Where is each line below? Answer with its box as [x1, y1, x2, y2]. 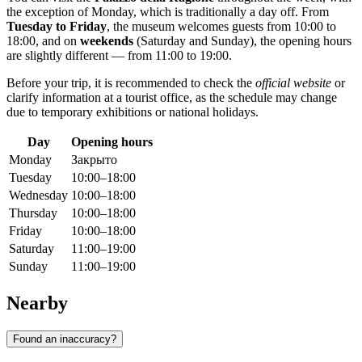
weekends [80, 34, 133, 48]
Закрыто [71, 153, 117, 167]
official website [255, 76, 331, 90]
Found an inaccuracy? [13, 332, 116, 345]
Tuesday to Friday [6, 19, 107, 34]
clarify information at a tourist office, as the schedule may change [6, 90, 337, 105]
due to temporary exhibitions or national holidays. [6, 105, 259, 120]
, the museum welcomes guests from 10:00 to [107, 19, 336, 34]
